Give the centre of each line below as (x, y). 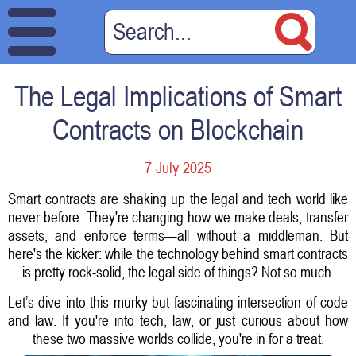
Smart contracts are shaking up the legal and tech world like (178, 198)
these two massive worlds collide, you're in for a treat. (178, 338)
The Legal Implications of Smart (178, 96)
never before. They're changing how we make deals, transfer (178, 217)
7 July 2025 (178, 168)
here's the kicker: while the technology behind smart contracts (178, 253)
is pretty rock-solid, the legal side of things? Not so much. (178, 271)
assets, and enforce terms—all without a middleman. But (178, 235)
